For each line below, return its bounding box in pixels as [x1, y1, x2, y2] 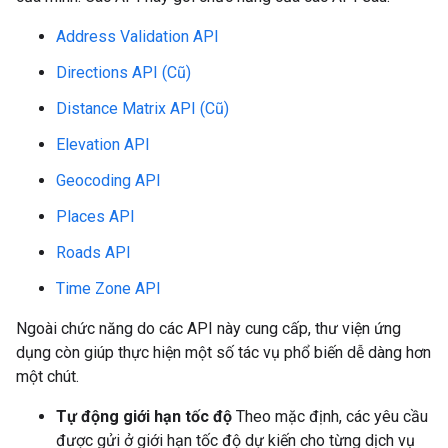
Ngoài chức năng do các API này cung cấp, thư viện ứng [16, 319, 401, 338]
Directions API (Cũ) [56, 63, 191, 82]
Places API [56, 207, 135, 226]
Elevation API [56, 135, 150, 154]
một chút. [16, 367, 79, 386]
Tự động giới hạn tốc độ [56, 407, 232, 426]
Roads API [56, 243, 131, 262]
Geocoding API [56, 171, 161, 190]
